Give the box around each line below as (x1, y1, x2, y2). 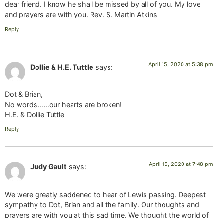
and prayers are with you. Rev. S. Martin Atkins (5, 10, 157, 19)
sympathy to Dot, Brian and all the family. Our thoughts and (5, 200, 199, 209)
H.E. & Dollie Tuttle (5, 110, 64, 119)
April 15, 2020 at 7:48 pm (149, 161, 213, 168)
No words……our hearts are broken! (5, 100, 122, 109)
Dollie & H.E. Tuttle (30, 62, 93, 71)
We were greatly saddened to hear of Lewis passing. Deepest (5, 190, 206, 199)
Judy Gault (30, 163, 67, 171)
